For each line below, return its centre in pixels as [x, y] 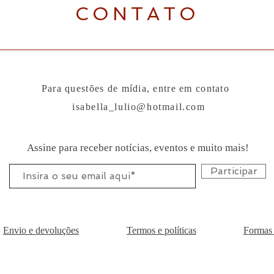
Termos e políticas [161, 231]
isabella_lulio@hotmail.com [139, 107]
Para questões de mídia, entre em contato [137, 89]
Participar [234, 171]
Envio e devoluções [41, 231]
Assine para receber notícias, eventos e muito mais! [138, 148]
